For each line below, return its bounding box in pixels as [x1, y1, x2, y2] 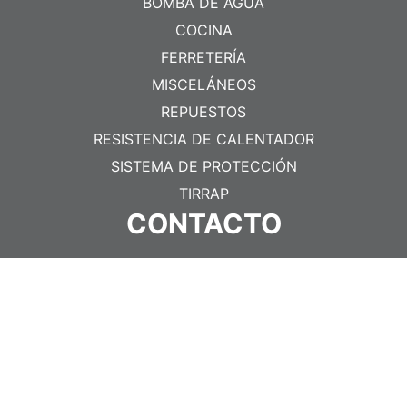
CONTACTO [125, 207, 282, 241]
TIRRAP [178, 184, 229, 203]
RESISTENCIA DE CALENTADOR [93, 130, 314, 149]
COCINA [174, 21, 233, 40]
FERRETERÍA [161, 48, 246, 67]
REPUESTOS [161, 103, 246, 122]
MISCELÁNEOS [151, 75, 256, 94]
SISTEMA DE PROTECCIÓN [110, 157, 297, 176]
